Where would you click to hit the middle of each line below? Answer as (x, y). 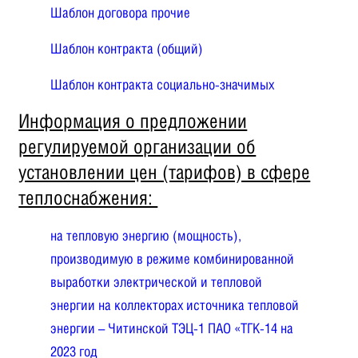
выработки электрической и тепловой (157, 281)
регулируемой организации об (137, 146)
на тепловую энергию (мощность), (146, 235)
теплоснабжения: (88, 197)
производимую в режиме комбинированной (173, 258)
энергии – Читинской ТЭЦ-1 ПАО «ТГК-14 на (172, 328)
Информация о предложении (133, 120)
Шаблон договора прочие (121, 12)
